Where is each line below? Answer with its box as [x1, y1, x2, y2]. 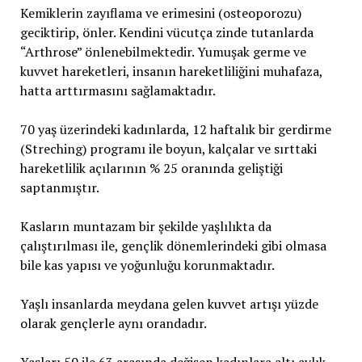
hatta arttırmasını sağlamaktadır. [19, 82, 216, 99]
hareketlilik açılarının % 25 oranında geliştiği [19, 159, 283, 177]
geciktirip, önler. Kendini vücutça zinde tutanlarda [19, 23, 314, 41]
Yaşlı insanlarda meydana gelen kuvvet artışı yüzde [19, 295, 318, 313]
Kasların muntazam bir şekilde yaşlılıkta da [19, 217, 271, 235]
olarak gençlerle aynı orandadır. [19, 314, 207, 332]
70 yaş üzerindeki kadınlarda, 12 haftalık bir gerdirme [19, 120, 331, 138]
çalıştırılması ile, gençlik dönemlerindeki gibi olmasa [19, 237, 326, 255]
